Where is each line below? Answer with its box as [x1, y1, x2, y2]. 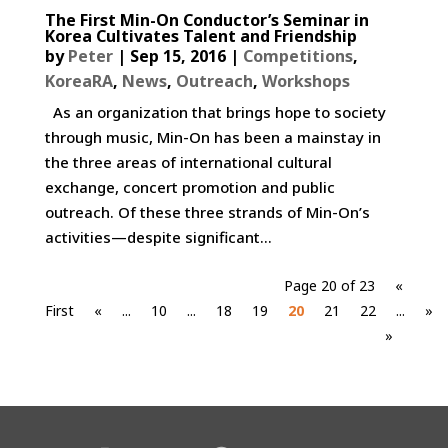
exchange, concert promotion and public [44, 176, 335, 197]
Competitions [242, 44, 353, 67]
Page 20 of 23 [284, 276, 376, 296]
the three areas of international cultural [44, 151, 332, 172]
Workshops [261, 69, 350, 92]
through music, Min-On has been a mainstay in [44, 126, 381, 147]
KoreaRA [44, 69, 113, 92]
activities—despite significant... [44, 226, 272, 247]
